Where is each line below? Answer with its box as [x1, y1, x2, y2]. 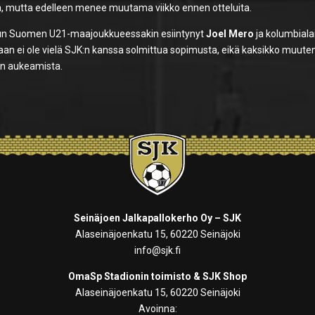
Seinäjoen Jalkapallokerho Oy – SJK [74, 212, 241, 224]
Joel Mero [206, 28, 255, 40]
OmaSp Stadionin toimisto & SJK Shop [68, 271, 247, 283]
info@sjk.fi [134, 245, 181, 257]
